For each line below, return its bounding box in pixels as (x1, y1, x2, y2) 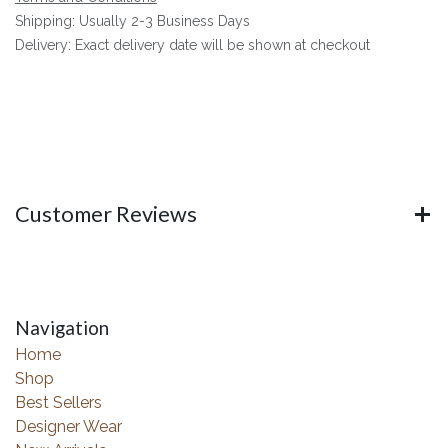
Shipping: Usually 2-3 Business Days (15, 13, 250, 30)
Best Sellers (15, 393, 102, 413)
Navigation (15, 317, 109, 340)
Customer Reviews (15, 201, 197, 228)
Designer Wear (15, 417, 122, 437)
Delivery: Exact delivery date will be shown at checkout (15, 37, 370, 54)
